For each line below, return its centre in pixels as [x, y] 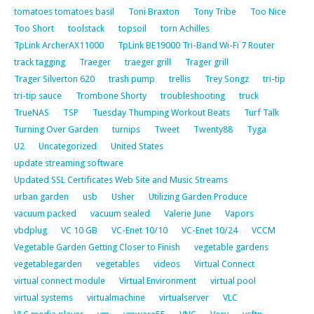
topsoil [132, 28]
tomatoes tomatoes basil [64, 11]
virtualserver [184, 297]
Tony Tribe [215, 11]
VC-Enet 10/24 [210, 230]
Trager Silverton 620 [54, 78]
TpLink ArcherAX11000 [59, 45]
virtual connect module [60, 280]
